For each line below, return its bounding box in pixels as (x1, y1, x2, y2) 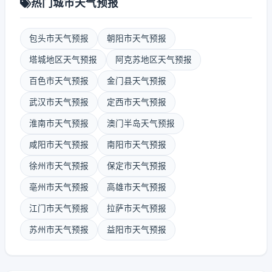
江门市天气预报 (29, 203, 89, 213)
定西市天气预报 (107, 97, 166, 107)
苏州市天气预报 (29, 225, 89, 234)
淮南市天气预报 (29, 118, 89, 128)
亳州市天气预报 (29, 182, 89, 192)
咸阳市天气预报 (29, 140, 89, 149)
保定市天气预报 (107, 161, 166, 171)
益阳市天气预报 (107, 225, 166, 234)
